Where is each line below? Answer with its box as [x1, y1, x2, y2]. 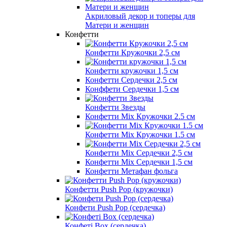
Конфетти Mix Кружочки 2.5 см [85, 111, 195, 121]
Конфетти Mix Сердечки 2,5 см [85, 148, 193, 157]
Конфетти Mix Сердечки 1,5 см [85, 157, 193, 166]
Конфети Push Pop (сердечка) [65, 203, 165, 212]
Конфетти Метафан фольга [85, 166, 178, 175]
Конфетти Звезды [85, 102, 145, 111]
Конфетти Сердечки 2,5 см [85, 75, 177, 84]
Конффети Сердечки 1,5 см [85, 84, 179, 93]
